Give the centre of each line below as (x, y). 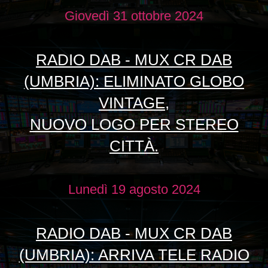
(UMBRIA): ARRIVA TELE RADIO (134, 255)
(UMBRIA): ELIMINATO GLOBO (134, 82)
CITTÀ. (134, 146)
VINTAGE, (134, 103)
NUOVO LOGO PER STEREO (134, 125)
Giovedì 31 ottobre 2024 (134, 16)
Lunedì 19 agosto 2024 (134, 190)
